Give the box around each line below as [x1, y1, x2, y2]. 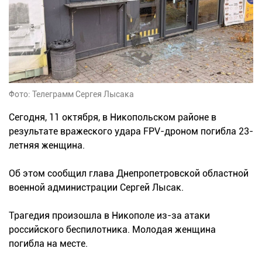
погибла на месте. [9, 237, 88, 249]
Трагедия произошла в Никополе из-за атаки [9, 209, 210, 221]
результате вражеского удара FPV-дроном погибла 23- [9, 125, 253, 137]
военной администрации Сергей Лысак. [9, 181, 184, 193]
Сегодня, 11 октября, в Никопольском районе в [9, 111, 216, 123]
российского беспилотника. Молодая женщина [9, 223, 216, 235]
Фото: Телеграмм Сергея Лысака [9, 89, 134, 99]
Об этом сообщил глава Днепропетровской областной [9, 167, 249, 179]
